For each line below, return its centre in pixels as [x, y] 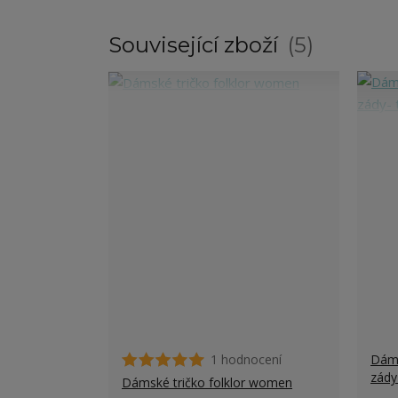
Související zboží [196, 45]
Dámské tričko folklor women [207, 382]
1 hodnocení [246, 359]
